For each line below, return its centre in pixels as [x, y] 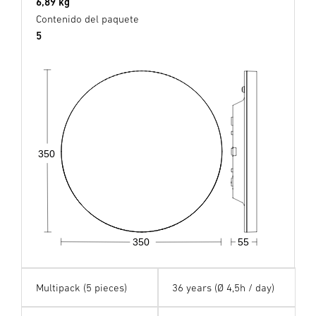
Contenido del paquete [87, 19]
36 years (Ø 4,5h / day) [223, 288]
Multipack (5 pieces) [81, 288]
